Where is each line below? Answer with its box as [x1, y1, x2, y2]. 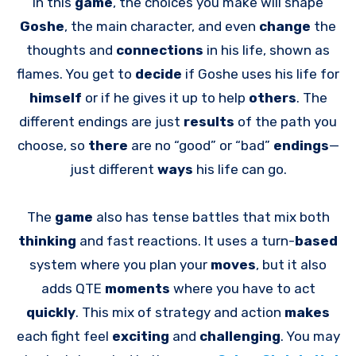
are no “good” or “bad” [130, 137, 273, 153]
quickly [26, 304, 75, 320]
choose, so [17, 137, 88, 153]
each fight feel [16, 327, 112, 344]
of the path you [238, 113, 337, 130]
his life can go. [195, 161, 287, 177]
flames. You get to [17, 65, 135, 82]
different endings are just [19, 113, 184, 130]
